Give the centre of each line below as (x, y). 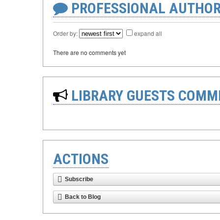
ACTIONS (81, 159)
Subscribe (79, 179)
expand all (148, 33)
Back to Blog (83, 197)
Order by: (66, 33)
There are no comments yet (89, 52)
